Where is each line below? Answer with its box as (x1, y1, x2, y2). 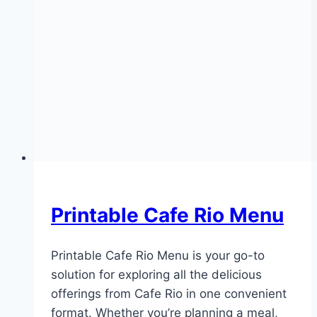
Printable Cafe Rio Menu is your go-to (51, 248, 265, 263)
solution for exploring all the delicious (51, 267, 262, 282)
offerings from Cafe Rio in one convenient (51, 287, 287, 301)
